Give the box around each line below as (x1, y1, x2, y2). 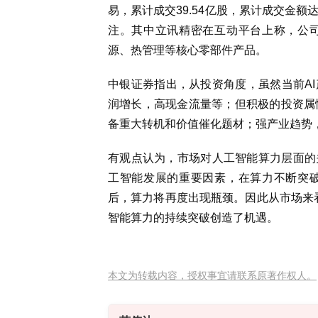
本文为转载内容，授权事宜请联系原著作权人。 (108, 270, 317, 281)
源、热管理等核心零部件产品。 (108, 44, 267, 56)
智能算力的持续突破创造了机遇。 (108, 212, 278, 224)
